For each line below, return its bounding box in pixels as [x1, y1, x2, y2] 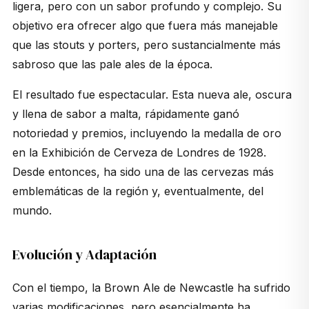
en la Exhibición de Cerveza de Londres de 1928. [12, 146, 266, 160]
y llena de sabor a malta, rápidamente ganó [12, 107, 239, 121]
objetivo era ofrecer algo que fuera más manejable [12, 19, 278, 33]
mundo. [12, 203, 52, 218]
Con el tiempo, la [12, 281, 104, 295]
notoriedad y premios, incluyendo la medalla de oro [12, 126, 281, 141]
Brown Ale [103, 281, 160, 295]
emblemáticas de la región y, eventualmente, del [12, 184, 263, 199]
